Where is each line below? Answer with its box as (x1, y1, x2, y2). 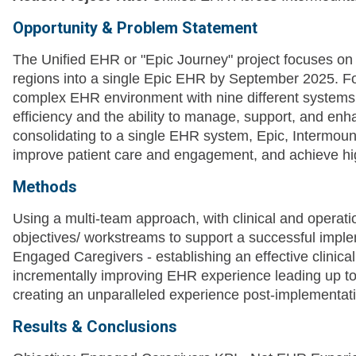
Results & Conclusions (13, 316, 177, 336)
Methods (13, 176, 77, 196)
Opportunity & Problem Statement (13, 17, 257, 37)
